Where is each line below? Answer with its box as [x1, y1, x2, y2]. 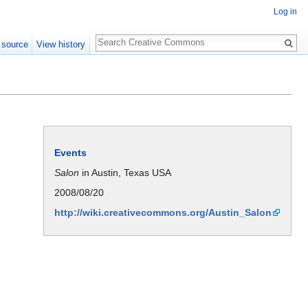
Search [95, 27, 141, 43]
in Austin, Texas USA [79, 166, 171, 178]
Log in [274, 7, 297, 17]
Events [54, 146, 87, 158]
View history [36, 39, 86, 49]
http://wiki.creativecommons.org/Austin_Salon [54, 206, 272, 218]
